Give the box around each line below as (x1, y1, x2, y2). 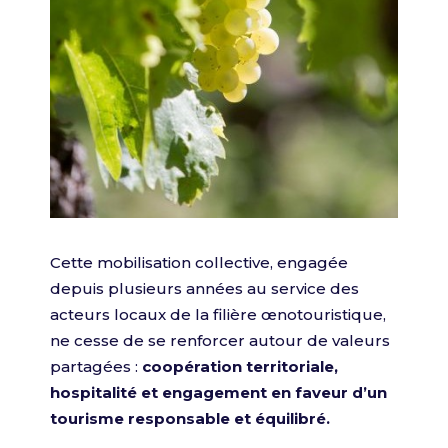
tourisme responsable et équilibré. (50, 408, 330, 428)
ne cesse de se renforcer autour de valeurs (50, 330, 390, 350)
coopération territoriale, (138, 356, 338, 376)
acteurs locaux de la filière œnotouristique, (50, 304, 386, 324)
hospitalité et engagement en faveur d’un (50, 382, 387, 402)
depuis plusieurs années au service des (50, 278, 359, 298)
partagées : (50, 356, 138, 376)
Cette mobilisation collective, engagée (50, 252, 348, 272)
